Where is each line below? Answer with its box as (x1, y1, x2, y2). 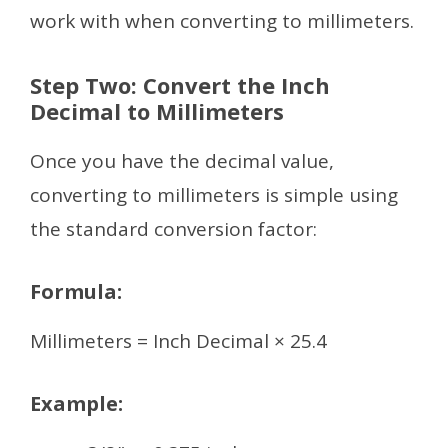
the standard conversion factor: (30, 216, 317, 242)
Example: (30, 390, 123, 418)
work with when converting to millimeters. (30, 7, 414, 34)
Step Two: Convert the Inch (30, 70, 330, 100)
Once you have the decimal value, (30, 148, 334, 174)
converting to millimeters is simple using (30, 182, 398, 208)
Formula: (30, 278, 122, 306)
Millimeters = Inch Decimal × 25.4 (30, 328, 327, 355)
